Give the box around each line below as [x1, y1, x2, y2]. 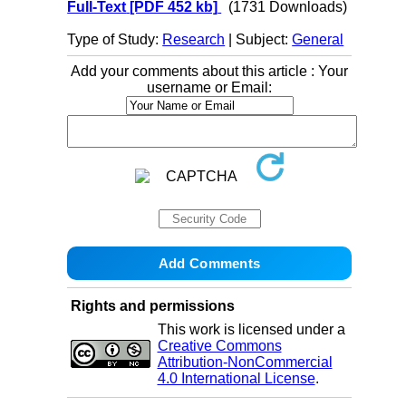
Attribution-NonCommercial [157, 354, 333, 371]
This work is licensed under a [157, 322, 345, 338]
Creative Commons [157, 338, 282, 354]
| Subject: [225, 32, 293, 48]
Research [162, 32, 226, 48]
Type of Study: [67, 32, 163, 48]
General [292, 32, 344, 48]
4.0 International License [157, 371, 315, 387]
